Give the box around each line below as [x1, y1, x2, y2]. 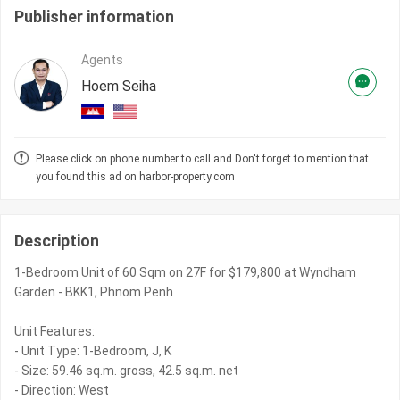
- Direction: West [14, 383, 109, 398]
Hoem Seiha [81, 78, 156, 96]
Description [14, 231, 99, 251]
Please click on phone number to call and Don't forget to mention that [36, 153, 369, 166]
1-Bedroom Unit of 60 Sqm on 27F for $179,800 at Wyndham [14, 265, 356, 280]
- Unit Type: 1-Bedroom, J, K [14, 344, 171, 359]
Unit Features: [14, 324, 95, 339]
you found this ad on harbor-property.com [36, 171, 235, 184]
